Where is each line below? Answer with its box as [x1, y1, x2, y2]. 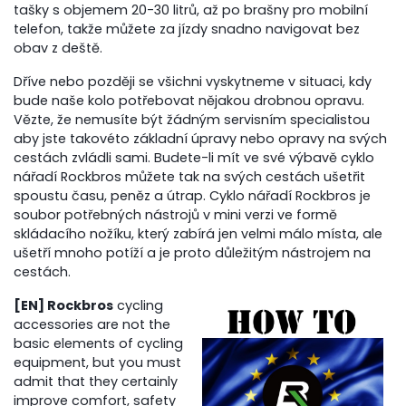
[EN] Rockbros [14, 295, 114, 314]
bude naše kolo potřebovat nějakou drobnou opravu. [14, 91, 365, 110]
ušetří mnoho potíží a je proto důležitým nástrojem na [14, 243, 372, 262]
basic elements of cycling [14, 333, 184, 353]
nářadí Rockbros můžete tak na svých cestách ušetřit [14, 167, 366, 186]
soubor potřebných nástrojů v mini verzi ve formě [14, 205, 338, 224]
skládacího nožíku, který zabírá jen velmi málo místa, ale [14, 224, 383, 243]
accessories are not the [14, 314, 171, 333]
